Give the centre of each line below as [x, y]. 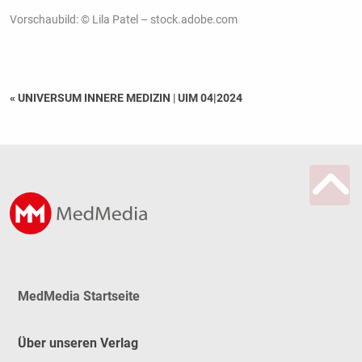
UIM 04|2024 [210, 98]
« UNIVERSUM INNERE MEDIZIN [91, 98]
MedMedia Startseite [78, 296]
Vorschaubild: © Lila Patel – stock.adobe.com [123, 20]
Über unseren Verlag [78, 343]
